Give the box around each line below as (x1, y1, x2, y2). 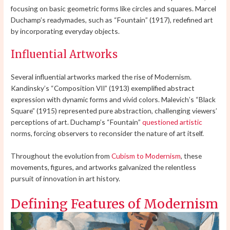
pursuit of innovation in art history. (11, 174, 121, 183)
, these (181, 151, 202, 161)
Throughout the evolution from (11, 151, 112, 161)
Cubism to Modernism (111, 151, 181, 161)
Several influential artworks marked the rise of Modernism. (11, 72, 192, 82)
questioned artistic (142, 118, 203, 127)
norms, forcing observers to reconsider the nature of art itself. (11, 129, 204, 138)
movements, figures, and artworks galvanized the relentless (11, 163, 197, 172)
